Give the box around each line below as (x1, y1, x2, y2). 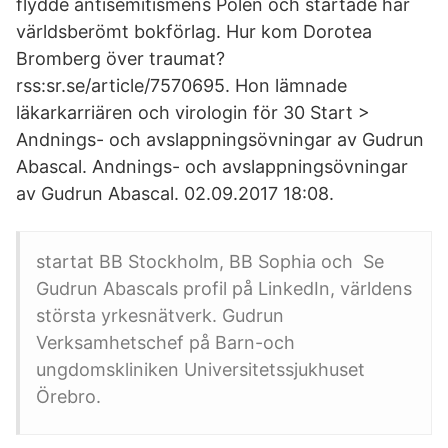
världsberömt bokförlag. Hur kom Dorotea (16, 21, 372, 42)
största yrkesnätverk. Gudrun (36, 305, 284, 326)
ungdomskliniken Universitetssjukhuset (36, 359, 365, 380)
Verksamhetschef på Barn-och (36, 332, 295, 353)
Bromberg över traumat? (16, 48, 225, 69)
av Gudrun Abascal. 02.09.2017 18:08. (16, 183, 334, 204)
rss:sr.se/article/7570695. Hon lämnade (16, 75, 347, 96)
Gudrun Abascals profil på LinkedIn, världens (36, 278, 412, 299)
